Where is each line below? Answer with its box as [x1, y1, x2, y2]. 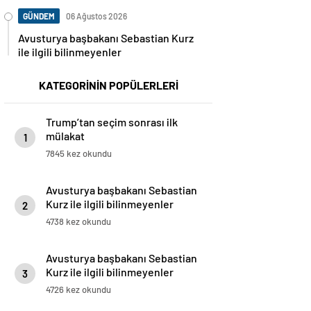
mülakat [46, 129, 85, 143]
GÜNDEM [23, 11, 55, 22]
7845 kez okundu [46, 148, 112, 160]
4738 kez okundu [46, 216, 111, 228]
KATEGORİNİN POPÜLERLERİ [38, 78, 178, 92]
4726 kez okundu [46, 284, 111, 296]
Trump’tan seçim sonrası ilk [46, 115, 178, 129]
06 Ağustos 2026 [66, 11, 127, 22]
